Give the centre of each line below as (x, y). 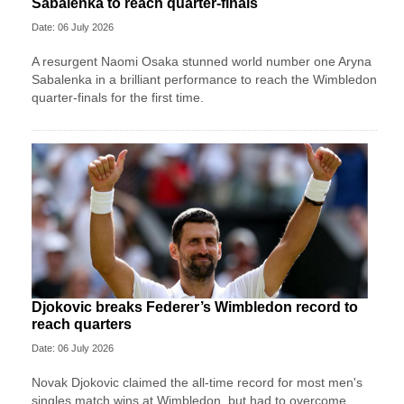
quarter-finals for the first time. (118, 97)
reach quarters (82, 324)
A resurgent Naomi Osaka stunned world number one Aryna (202, 61)
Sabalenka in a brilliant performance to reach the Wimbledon (204, 79)
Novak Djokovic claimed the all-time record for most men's (197, 382)
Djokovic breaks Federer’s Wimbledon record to (195, 307)
